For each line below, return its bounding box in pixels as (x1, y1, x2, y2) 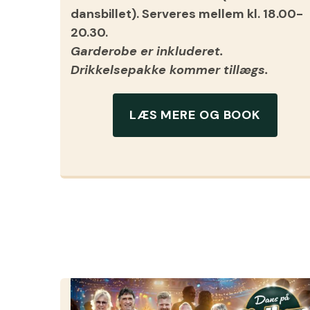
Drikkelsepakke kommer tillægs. (71, 61, 268, 78)
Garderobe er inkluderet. (71, 42, 224, 60)
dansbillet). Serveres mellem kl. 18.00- (71, 5, 303, 22)
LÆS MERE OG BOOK (129, 107, 262, 124)
